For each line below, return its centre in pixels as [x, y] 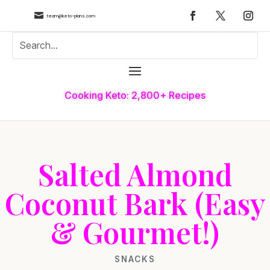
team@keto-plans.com [71, 16]
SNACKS [135, 259]
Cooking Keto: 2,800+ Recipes [135, 95]
